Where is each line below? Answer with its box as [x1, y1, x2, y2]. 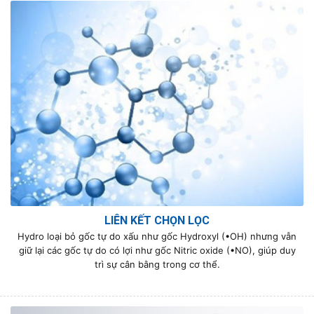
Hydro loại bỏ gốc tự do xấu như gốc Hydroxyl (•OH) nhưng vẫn [18, 231, 296, 243]
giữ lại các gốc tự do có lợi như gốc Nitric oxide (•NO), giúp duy [18, 245, 296, 257]
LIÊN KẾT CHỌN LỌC [104, 214, 210, 228]
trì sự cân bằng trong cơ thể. [94, 259, 220, 271]
